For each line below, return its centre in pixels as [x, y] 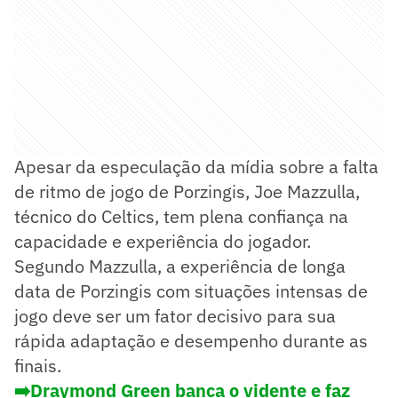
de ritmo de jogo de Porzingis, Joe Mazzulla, [187, 191]
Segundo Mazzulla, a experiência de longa [180, 266]
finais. [38, 365]
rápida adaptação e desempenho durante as [191, 340]
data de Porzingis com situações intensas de [191, 291]
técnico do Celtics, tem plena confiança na [181, 216]
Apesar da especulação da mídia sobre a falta [196, 166]
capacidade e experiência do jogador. [163, 241]
